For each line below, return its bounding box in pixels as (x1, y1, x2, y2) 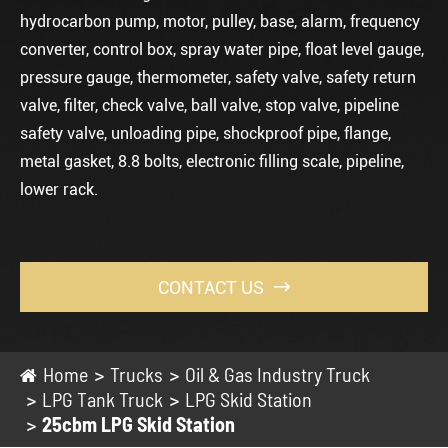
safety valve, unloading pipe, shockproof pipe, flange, (20, 124, 391, 143)
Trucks (110, 362, 163, 386)
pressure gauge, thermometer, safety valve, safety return (20, 68, 416, 87)
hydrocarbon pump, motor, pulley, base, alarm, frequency (20, 12, 420, 31)
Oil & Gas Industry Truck (185, 362, 370, 386)
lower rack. (20, 180, 98, 199)
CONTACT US (158, 276, 264, 298)
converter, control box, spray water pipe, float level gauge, (20, 40, 424, 59)
